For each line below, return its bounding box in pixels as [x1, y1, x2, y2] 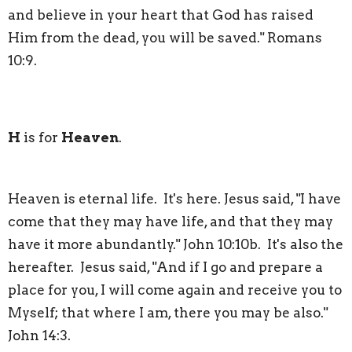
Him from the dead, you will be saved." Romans [8, 30, 322, 46]
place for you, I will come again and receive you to [8, 282, 342, 299]
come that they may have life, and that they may [8, 214, 333, 230]
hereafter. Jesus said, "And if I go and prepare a [8, 259, 323, 276]
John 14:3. [8, 328, 71, 344]
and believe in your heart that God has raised [8, 7, 313, 24]
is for [20, 130, 61, 146]
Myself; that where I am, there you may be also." [8, 305, 328, 321]
